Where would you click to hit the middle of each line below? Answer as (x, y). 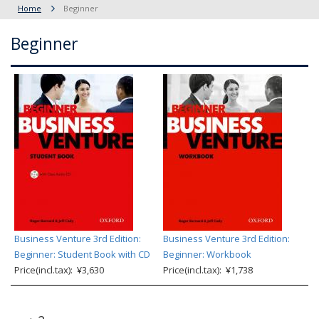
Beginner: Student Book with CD (82, 254)
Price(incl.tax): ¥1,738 (208, 270)
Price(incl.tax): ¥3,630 (59, 270)
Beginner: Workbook (207, 254)
